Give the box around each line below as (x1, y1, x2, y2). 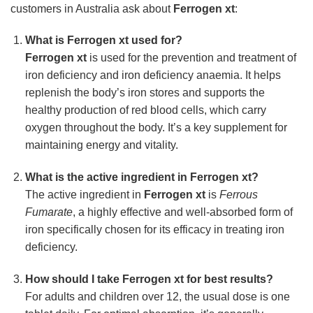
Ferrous (219, 189, 258, 201)
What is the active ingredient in (24, 171, 190, 184)
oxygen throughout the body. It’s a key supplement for (24, 122, 287, 134)
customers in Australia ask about (10, 2, 173, 15)
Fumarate (24, 206, 73, 219)
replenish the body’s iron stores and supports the (24, 87, 265, 99)
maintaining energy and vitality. (24, 139, 178, 152)
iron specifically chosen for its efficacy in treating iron (24, 224, 284, 236)
